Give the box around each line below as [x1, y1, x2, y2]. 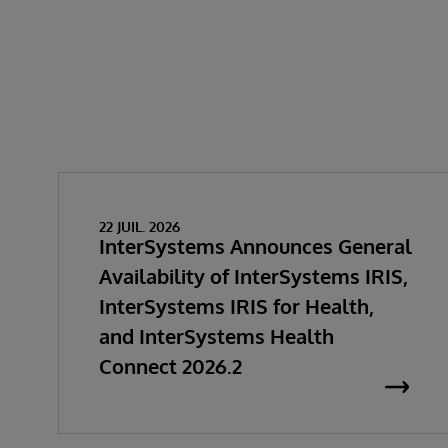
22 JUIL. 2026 [99, 218, 180, 235]
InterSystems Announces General [99, 233, 412, 259]
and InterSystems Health [99, 323, 334, 349]
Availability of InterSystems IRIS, [99, 263, 408, 289]
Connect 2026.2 [99, 353, 242, 379]
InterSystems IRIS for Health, [99, 293, 374, 319]
